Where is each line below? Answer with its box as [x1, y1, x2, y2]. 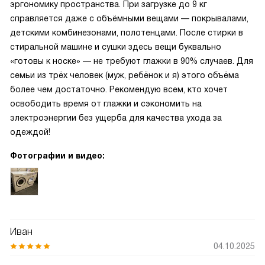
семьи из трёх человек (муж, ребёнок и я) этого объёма [10, 70, 239, 80]
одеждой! [10, 127, 50, 137]
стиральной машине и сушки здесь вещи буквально [10, 42, 221, 51]
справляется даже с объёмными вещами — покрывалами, [10, 14, 248, 23]
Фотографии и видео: [10, 151, 105, 160]
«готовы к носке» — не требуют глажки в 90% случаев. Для [10, 56, 253, 66]
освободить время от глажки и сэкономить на [10, 99, 202, 108]
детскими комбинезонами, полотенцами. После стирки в [10, 28, 243, 37]
